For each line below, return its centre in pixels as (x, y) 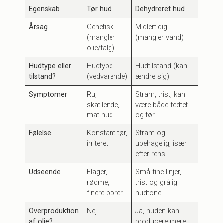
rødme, (98, 183)
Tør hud (99, 9)
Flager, (97, 172)
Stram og (151, 133)
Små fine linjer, (159, 172)
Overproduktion (54, 211)
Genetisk (100, 27)
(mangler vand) (160, 38)
